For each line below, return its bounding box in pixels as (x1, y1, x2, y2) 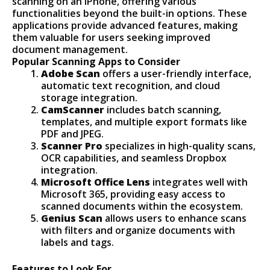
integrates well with (150, 175, 248, 189)
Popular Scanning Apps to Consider (12, 55, 181, 69)
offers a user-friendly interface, (100, 67, 252, 81)
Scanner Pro (41, 139, 103, 153)
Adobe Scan (41, 67, 101, 81)
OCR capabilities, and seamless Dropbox (41, 151, 227, 165)
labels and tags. (41, 236, 115, 250)
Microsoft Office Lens (41, 175, 151, 189)
